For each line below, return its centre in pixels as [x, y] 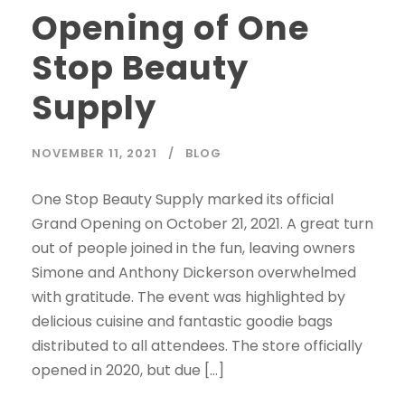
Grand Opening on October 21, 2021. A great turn [202, 224]
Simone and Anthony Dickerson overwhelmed [194, 273]
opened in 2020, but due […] [128, 371]
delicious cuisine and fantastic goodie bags [182, 322]
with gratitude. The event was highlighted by [188, 297]
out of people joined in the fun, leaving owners [193, 249]
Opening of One [170, 28]
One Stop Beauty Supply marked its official [183, 200]
